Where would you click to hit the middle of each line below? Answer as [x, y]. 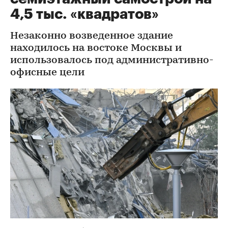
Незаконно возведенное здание [92, 36]
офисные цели [47, 73]
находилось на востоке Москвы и [96, 48]
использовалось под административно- [112, 61]
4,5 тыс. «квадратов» [84, 14]
